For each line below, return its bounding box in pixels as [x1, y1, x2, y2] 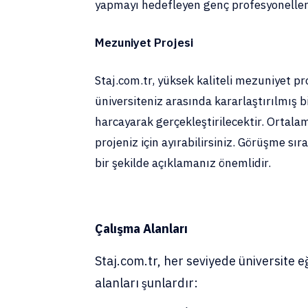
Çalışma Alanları [95, 221, 188, 236]
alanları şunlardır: [95, 275, 198, 291]
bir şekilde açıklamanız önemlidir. [95, 155, 271, 170]
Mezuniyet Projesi [95, 35, 193, 50]
